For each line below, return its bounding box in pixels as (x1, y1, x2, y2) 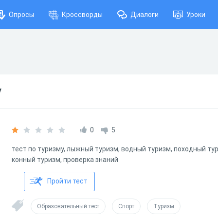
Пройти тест (47, 177, 88, 185)
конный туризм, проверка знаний (12, 156, 120, 163)
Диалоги (130, 11, 159, 18)
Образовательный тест (37, 203, 99, 210)
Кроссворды (62, 11, 103, 18)
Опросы (9, 11, 34, 18)
